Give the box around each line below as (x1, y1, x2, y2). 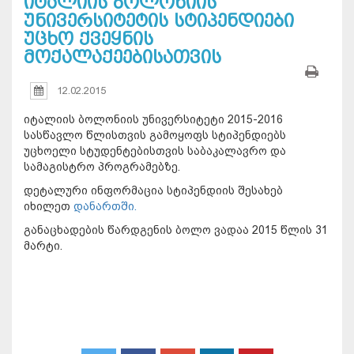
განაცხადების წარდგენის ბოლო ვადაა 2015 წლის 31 (24, 224, 328, 237)
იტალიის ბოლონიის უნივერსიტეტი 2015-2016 (24, 113, 283, 126)
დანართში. (73, 200, 137, 213)
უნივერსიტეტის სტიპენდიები (24, 11, 294, 32)
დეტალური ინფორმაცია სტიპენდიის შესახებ (24, 184, 283, 198)
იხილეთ (24, 200, 73, 213)
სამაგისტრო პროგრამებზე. (24, 160, 180, 174)
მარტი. (24, 239, 62, 253)
